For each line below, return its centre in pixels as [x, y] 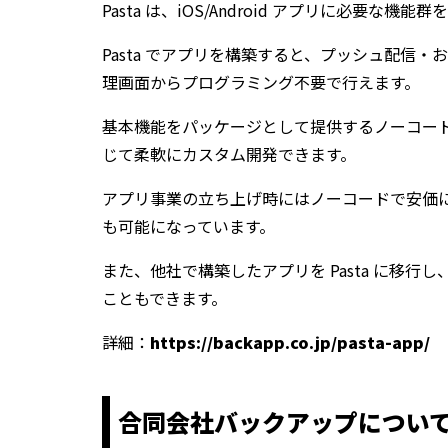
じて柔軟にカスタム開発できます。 [229, 154]
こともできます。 [164, 298]
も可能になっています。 [188, 226]
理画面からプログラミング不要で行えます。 [261, 82]
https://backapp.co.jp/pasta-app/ [290, 342]
